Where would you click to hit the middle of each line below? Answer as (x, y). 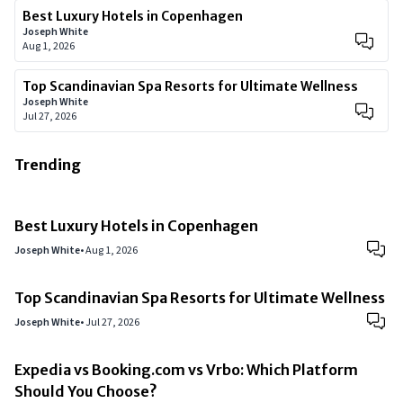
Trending (48, 164)
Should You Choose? (85, 391)
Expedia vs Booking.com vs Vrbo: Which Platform (186, 369)
